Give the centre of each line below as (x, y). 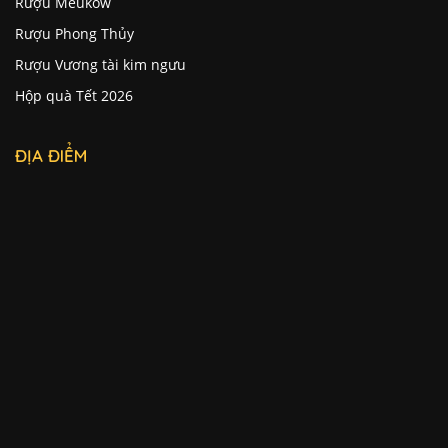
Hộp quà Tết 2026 (74, 96)
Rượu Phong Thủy (74, 34)
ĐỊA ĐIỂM (51, 156)
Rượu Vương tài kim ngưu (100, 65)
